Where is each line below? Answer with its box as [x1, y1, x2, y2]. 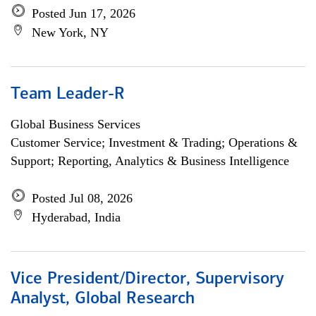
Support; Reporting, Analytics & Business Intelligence [11, 154, 289, 168]
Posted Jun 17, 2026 [32, 6, 135, 20]
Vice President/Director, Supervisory [11, 271, 284, 288]
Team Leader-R [11, 86, 125, 103]
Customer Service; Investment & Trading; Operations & [11, 135, 298, 150]
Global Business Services [11, 117, 140, 131]
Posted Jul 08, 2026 [32, 191, 133, 205]
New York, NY [32, 25, 109, 39]
